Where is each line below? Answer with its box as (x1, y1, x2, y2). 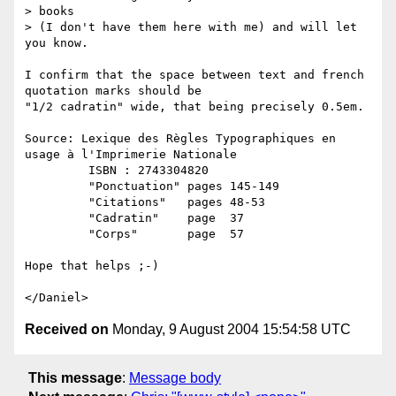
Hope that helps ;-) (25, 259, 159, 273)
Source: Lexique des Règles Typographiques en (25, 132, 336, 146)
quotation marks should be (25, 84, 202, 98)
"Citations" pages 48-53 (25, 195, 88, 209)
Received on (25, 322, 109, 338)
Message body (129, 369, 221, 385)
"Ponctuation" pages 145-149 (25, 179, 88, 194)
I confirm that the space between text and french (25, 68, 364, 82)
